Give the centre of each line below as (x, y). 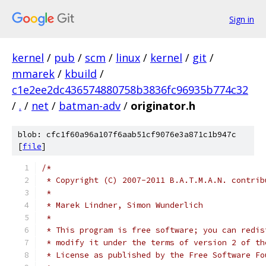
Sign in (242, 19)
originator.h (163, 106)
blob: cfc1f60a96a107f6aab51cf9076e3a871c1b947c (127, 134)
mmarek (33, 74)
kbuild (81, 74)
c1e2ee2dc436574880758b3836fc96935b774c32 (130, 90)
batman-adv (90, 106)
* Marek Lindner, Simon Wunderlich (122, 205)
